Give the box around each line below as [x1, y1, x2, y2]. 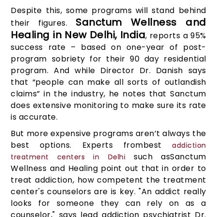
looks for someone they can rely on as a [11, 198, 206, 209]
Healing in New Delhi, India [11, 28, 146, 42]
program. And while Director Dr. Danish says [11, 65, 206, 77]
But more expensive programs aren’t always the [11, 128, 206, 139]
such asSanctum [125, 151, 206, 163]
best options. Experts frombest [11, 139, 172, 151]
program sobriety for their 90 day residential [11, 53, 206, 65]
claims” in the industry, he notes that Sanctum [11, 88, 206, 100]
